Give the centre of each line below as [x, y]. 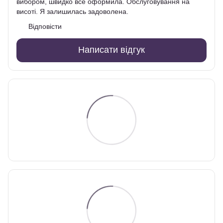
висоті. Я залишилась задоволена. [72, 11]
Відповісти [45, 26]
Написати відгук [111, 50]
